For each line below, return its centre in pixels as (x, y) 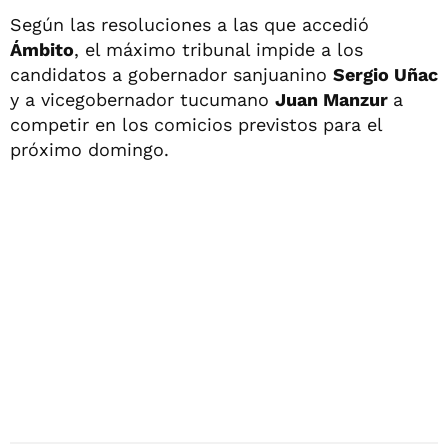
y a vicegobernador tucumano (142, 99)
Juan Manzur (334, 99)
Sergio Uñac (385, 74)
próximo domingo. (89, 149)
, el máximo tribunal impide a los (218, 49)
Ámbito (42, 49)
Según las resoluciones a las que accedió (189, 24)
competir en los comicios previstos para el (196, 124)
